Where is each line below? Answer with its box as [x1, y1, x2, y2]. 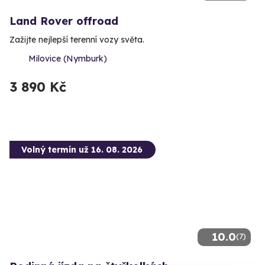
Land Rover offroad [9, 14, 118, 28]
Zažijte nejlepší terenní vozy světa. [9, 34, 144, 45]
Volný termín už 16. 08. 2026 [21, 144, 143, 155]
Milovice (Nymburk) [28, 53, 107, 64]
